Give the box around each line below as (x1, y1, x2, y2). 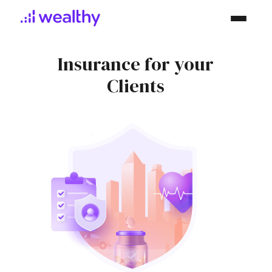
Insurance (58, 51, 141, 76)
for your (144, 51, 214, 76)
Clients (107, 73, 165, 98)
